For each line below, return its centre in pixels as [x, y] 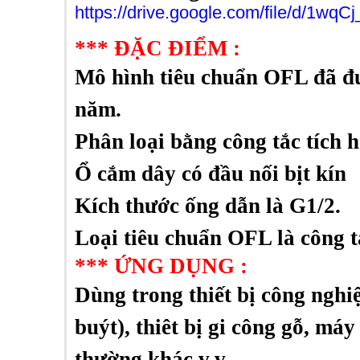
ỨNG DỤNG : [178, 266]
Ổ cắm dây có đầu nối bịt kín [210, 174]
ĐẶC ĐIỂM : [174, 48]
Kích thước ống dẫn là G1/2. [207, 206]
